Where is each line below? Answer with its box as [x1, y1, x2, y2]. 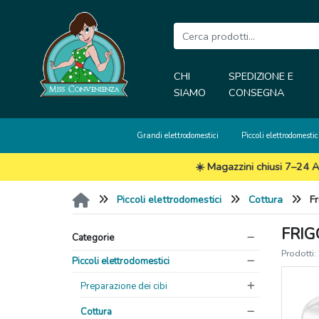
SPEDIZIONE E [228, 69, 293, 83]
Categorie [72, 230, 115, 244]
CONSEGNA [228, 85, 284, 100]
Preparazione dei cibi [80, 280, 167, 293]
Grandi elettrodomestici [136, 130, 219, 141]
